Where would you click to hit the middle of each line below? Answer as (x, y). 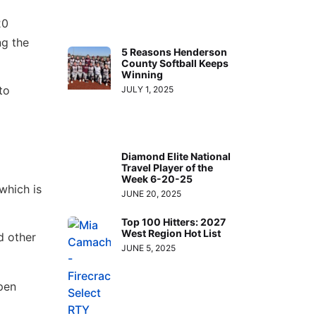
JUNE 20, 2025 (152, 193)
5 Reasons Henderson (175, 52)
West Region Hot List (171, 233)
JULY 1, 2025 (148, 90)
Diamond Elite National (176, 156)
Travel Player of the (168, 167)
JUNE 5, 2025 (149, 248)
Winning (142, 75)
